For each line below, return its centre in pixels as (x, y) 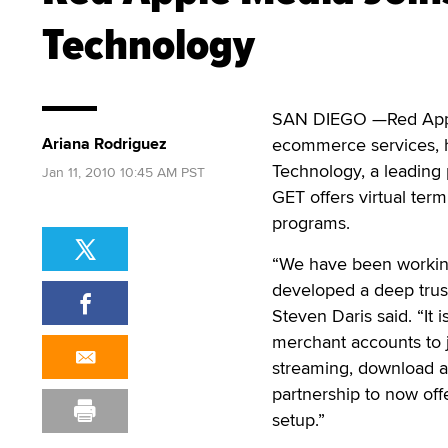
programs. (311, 222)
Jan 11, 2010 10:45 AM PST (123, 172)
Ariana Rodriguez (104, 143)
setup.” (298, 419)
